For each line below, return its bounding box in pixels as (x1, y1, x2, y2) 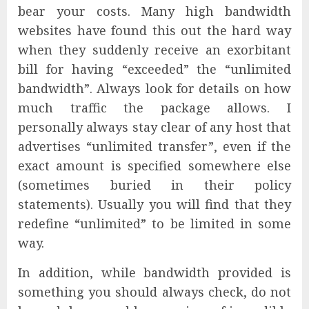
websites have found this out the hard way (18, 22, 291, 39)
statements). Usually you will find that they (18, 196, 291, 213)
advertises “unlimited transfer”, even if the (18, 138, 291, 155)
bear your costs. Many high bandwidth (18, 3, 291, 20)
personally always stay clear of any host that (18, 119, 291, 136)
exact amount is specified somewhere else (18, 157, 291, 175)
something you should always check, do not (18, 283, 291, 301)
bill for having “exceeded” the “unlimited (18, 61, 291, 78)
